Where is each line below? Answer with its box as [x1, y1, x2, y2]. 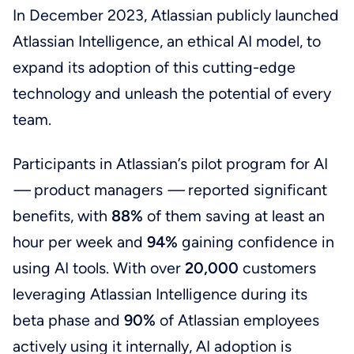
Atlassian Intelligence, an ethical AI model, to [12, 31, 321, 51]
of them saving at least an [146, 206, 325, 226]
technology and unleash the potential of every [12, 83, 331, 103]
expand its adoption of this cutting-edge [12, 57, 296, 77]
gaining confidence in [181, 232, 334, 252]
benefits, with [12, 206, 111, 226]
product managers [29, 180, 167, 200]
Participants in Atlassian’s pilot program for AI [12, 154, 328, 174]
